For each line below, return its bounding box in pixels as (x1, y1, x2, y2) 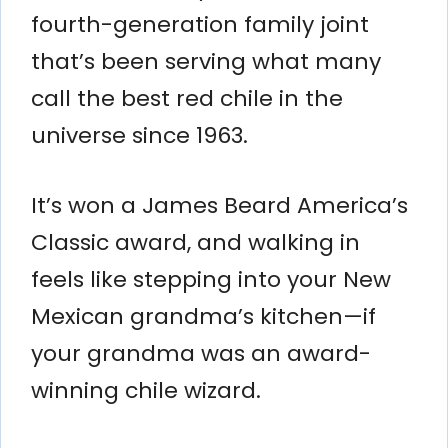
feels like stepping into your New (31, 263, 391, 295)
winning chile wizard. (31, 374, 261, 406)
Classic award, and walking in (31, 226, 360, 258)
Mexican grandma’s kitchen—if (31, 300, 376, 332)
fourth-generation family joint (31, 8, 369, 40)
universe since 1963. (31, 119, 248, 151)
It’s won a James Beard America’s (31, 189, 408, 221)
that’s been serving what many (31, 45, 381, 77)
